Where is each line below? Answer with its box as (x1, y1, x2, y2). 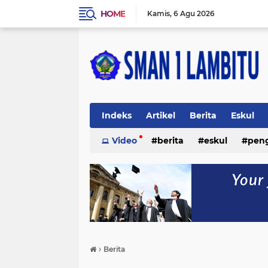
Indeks (102, 110, 132, 121)
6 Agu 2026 (173, 9, 215, 18)
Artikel (146, 110, 175, 121)
